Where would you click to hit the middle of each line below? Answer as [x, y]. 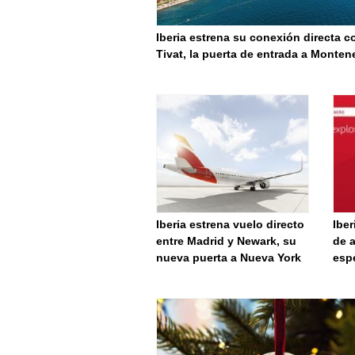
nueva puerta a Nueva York [229, 258]
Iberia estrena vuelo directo [230, 224]
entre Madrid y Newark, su [226, 241]
